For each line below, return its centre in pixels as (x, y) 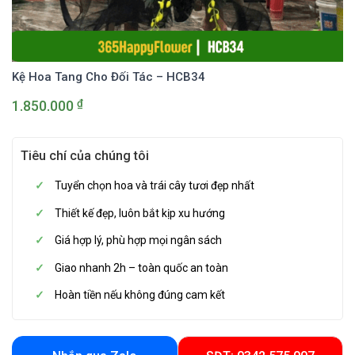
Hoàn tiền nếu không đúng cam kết (140, 294)
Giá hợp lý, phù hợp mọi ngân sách (139, 240)
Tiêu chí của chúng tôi (85, 156)
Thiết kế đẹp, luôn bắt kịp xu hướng (140, 213)
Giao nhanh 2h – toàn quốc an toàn (142, 267)
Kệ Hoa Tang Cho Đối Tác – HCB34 (109, 77)
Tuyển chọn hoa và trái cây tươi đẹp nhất (155, 186)
